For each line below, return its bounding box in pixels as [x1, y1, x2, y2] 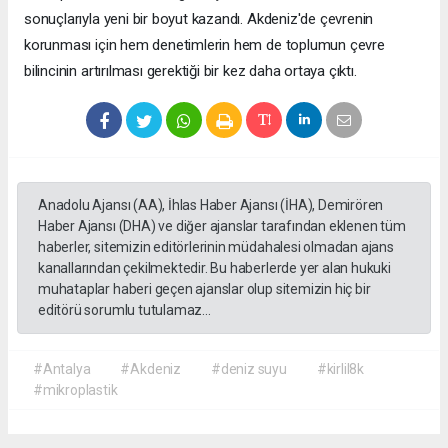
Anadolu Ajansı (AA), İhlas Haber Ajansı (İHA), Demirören [38, 197, 384, 214]
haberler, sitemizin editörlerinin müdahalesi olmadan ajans [38, 239, 394, 256]
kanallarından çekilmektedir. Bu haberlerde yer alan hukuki [38, 260, 391, 277]
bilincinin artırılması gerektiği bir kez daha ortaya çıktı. [24, 62, 357, 81]
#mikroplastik [33, 382, 118, 399]
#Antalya [33, 361, 91, 378]
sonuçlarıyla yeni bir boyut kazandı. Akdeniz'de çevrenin [24, 10, 374, 29]
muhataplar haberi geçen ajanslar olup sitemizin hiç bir [38, 281, 371, 298]
